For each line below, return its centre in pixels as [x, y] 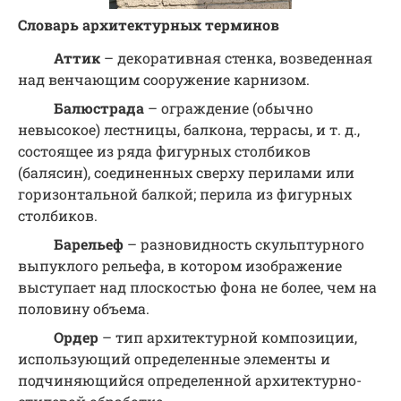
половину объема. [84, 309]
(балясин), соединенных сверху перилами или [186, 173]
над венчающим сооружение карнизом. [164, 80]
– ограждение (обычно [229, 108]
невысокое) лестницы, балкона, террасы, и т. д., [189, 130]
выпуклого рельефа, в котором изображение [180, 266]
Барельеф [89, 244]
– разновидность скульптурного [244, 244]
